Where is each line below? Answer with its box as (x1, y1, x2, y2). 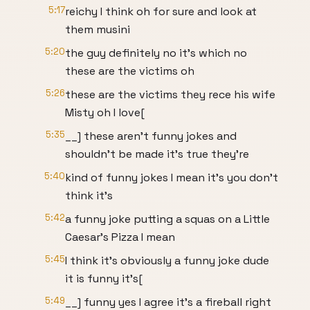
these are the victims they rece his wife (65, 87, 275, 102)
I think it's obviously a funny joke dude (65, 253, 269, 268)
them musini (65, 22, 130, 37)
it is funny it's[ (65, 271, 143, 286)
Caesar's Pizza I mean (65, 230, 175, 244)
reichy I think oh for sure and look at (65, 4, 257, 19)
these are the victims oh (65, 64, 194, 78)
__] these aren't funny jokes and (65, 129, 237, 143)
